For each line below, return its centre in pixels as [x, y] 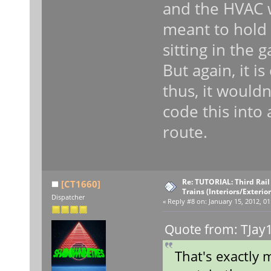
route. [185, 132]
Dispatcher [68, 198]
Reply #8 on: [187, 202]
